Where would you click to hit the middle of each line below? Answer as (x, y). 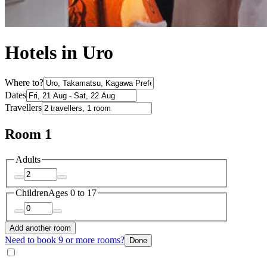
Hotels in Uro (59, 53)
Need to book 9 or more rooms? (65, 240)
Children (32, 193)
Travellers (23, 107)
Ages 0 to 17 (72, 193)
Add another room (40, 228)
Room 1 (28, 134)
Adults (28, 159)
